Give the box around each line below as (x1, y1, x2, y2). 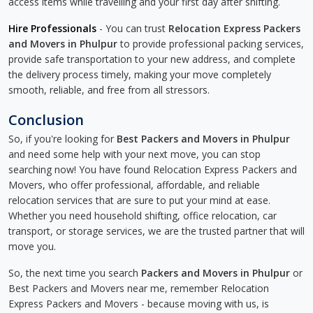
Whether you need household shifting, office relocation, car (8, 209, 277, 222)
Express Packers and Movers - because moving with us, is (8, 297, 269, 310)
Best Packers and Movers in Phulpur (117, 132, 290, 145)
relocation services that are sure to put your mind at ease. (8, 194, 270, 207)
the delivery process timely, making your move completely (8, 68, 271, 81)
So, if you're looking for (8, 132, 117, 145)
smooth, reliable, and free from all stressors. (8, 83, 210, 96)
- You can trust (96, 22, 168, 35)
